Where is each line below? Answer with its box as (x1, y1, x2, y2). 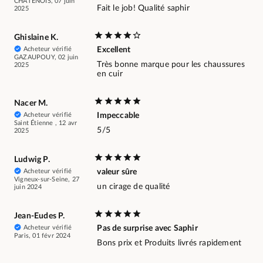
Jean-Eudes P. (14, 212, 65, 221)
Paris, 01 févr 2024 (14, 232, 70, 240)
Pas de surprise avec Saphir (97, 224, 198, 233)
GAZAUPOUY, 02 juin (14, 54, 79, 61)
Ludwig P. (14, 156, 50, 164)
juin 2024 (14, 184, 42, 191)
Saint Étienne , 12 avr (14, 120, 77, 127)
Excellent (97, 46, 131, 55)
